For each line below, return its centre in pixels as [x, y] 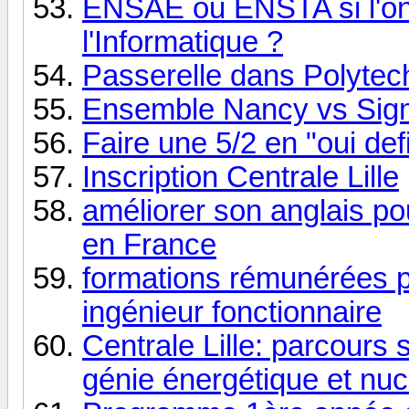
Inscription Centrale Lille [241, 177]
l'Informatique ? [183, 42]
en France [149, 244]
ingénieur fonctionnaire [232, 312]
